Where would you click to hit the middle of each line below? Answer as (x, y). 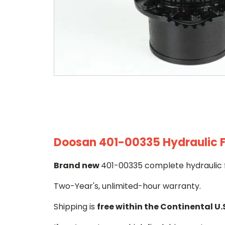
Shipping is (75, 207)
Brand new (77, 165)
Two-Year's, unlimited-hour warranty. (127, 186)
